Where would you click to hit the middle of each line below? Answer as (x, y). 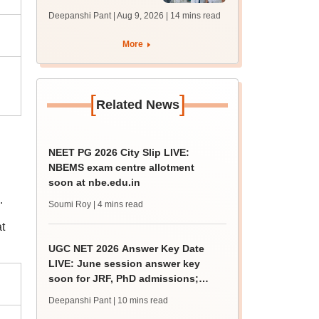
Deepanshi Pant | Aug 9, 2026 (106, 16)
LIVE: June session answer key (125, 263)
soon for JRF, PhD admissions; (124, 278)
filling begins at (87, 9)
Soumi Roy (70, 204)
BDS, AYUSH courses (100, 38)
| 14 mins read (194, 16)
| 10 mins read (141, 300)
